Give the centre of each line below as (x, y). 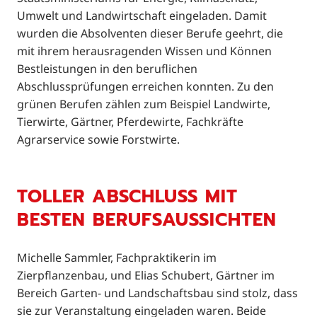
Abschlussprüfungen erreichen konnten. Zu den (145, 86)
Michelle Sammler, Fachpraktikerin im (117, 258)
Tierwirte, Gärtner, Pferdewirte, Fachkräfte (130, 121)
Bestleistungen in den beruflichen (107, 68)
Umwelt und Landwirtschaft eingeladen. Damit (142, 15)
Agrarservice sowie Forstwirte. (98, 139)
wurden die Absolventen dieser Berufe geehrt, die (150, 33)
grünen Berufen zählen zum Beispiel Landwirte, (144, 104)
